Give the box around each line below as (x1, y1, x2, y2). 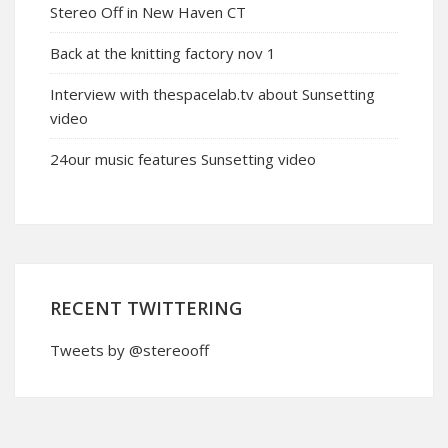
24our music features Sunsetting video (50, 149, 316, 169)
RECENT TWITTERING (50, 296, 242, 320)
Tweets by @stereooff (50, 340, 209, 360)
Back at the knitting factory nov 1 (50, 43, 276, 63)
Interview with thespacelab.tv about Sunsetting (50, 84, 375, 104)
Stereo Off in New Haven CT (50, 2, 246, 22)
